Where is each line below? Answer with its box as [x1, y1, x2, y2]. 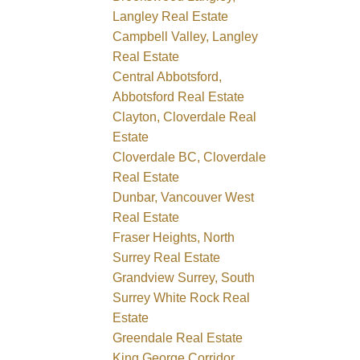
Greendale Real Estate [112, 330, 243, 345]
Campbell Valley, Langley [112, 29, 259, 43]
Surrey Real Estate [112, 250, 221, 264]
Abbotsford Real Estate [112, 89, 245, 104]
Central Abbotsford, [112, 69, 223, 84]
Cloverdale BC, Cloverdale [112, 149, 267, 164]
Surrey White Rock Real [112, 290, 251, 305]
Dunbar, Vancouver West [112, 190, 255, 204]
